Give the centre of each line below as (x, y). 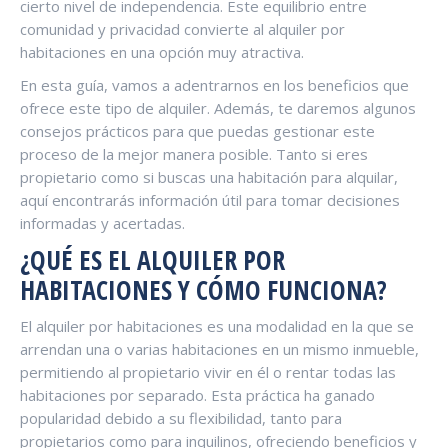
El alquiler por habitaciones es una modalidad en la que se (217, 325)
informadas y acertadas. (102, 222)
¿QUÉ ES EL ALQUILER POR (152, 259)
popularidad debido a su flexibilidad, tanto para (181, 417)
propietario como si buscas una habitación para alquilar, (209, 176)
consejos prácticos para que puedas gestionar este (197, 130)
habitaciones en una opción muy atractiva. (162, 51)
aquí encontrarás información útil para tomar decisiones (210, 199)
